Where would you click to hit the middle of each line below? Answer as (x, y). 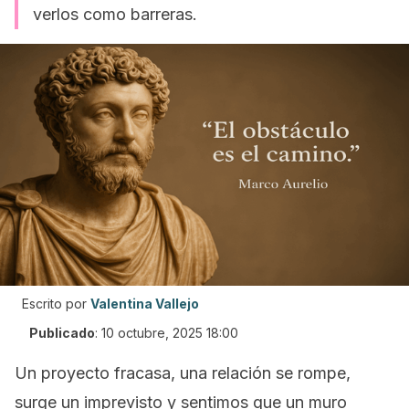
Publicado (62, 333)
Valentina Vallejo (145, 304)
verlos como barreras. (115, 14)
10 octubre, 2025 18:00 (170, 333)
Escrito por (54, 304)
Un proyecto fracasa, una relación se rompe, (183, 373)
